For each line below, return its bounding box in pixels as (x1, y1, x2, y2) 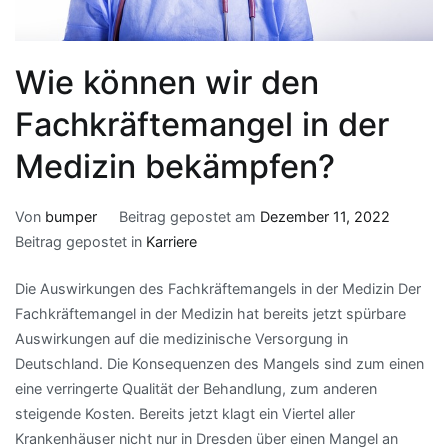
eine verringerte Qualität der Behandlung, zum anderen (15, 379, 377, 397)
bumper (45, 208, 97, 226)
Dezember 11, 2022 (259, 208, 390, 226)
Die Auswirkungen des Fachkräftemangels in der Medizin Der (15, 279, 421, 297)
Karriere (146, 233, 197, 251)
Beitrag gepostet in (15, 233, 146, 251)
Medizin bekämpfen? (15, 147, 335, 187)
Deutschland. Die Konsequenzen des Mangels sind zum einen (15, 354, 424, 372)
